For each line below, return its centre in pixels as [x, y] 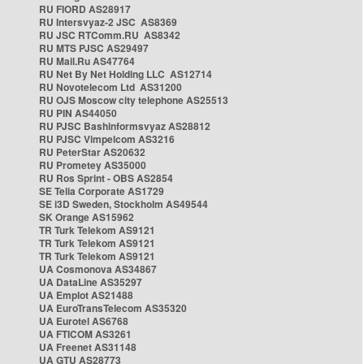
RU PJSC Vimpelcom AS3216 [107, 139]
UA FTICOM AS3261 [85, 334]
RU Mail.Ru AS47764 [87, 61]
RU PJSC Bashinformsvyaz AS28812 [125, 126]
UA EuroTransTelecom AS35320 [113, 308]
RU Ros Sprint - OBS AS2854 [106, 178]
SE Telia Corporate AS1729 [102, 191]
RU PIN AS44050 [78, 113]
